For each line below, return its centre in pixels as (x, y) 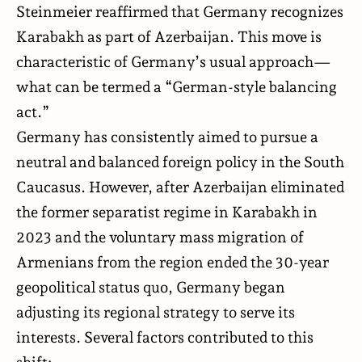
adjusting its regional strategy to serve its (156, 311)
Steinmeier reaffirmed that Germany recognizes (180, 11)
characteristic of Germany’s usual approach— (174, 61)
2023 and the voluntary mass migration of (160, 236)
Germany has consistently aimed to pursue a (167, 136)
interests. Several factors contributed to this (165, 337)
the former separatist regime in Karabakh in (167, 211)
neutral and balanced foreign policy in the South (180, 161)
